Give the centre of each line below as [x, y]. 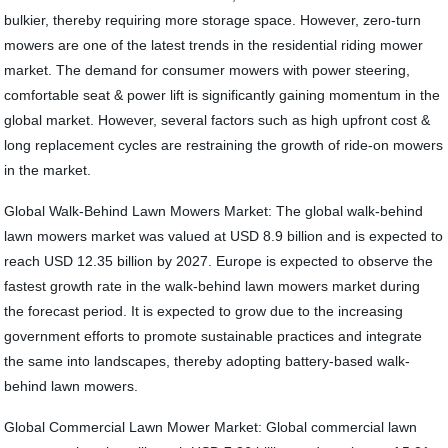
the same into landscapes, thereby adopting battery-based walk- [207, 361]
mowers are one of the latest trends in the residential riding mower [214, 45]
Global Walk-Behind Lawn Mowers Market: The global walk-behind [214, 211]
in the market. [48, 170]
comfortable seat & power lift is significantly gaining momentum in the [222, 95]
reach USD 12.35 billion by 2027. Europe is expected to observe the [219, 261]
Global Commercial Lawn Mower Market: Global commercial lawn [211, 427]
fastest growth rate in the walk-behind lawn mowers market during [212, 286]
